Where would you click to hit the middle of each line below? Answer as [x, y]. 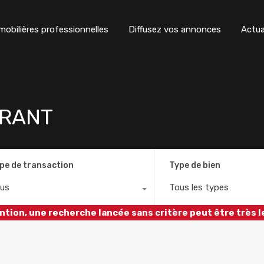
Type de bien [195, 165]
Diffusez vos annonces [175, 29]
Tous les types [199, 187]
